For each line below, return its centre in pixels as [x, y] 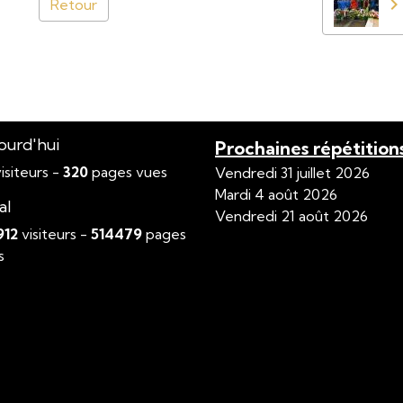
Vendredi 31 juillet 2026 [292, 172]
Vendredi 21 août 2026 [291, 215]
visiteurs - [55, 233]
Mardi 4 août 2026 [276, 194]
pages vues [128, 171]
